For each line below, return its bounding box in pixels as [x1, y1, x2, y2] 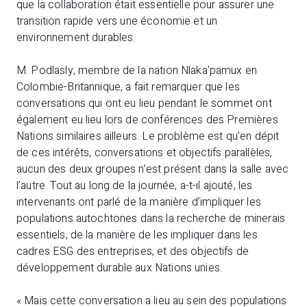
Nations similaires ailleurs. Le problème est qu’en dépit [16, 128, 280, 145]
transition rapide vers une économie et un [16, 13, 218, 29]
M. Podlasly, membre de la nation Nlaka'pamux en [16, 62, 258, 79]
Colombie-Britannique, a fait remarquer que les [16, 79, 240, 95]
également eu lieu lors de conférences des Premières [16, 112, 278, 128]
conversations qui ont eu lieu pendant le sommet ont [16, 95, 272, 112]
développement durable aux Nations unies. [16, 260, 223, 276]
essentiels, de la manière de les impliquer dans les [16, 227, 258, 243]
